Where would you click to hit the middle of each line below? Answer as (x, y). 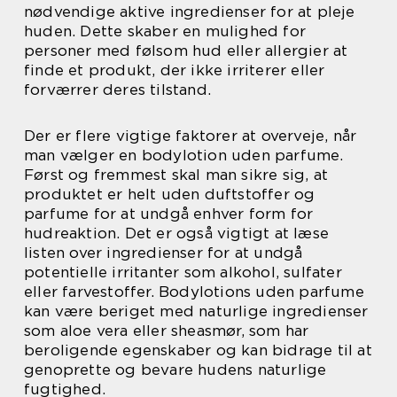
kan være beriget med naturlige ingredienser (196, 311)
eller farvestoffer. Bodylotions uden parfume (194, 291)
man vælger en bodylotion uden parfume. (184, 155)
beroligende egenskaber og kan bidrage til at (198, 350)
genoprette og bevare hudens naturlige (175, 369)
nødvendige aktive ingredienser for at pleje (190, 11)
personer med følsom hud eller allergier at (186, 50)
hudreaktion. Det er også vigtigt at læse (177, 233)
